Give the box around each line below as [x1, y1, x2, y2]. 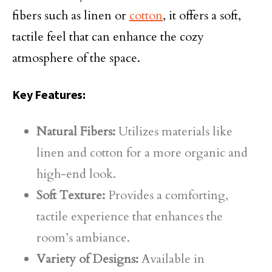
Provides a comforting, [105, 187, 228, 203]
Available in [138, 251, 205, 267]
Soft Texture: [36, 187, 105, 203]
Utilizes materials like [115, 123, 233, 140]
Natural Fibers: [36, 123, 115, 140]
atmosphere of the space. [12, 50, 140, 66]
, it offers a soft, [163, 7, 241, 24]
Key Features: [12, 87, 86, 102]
